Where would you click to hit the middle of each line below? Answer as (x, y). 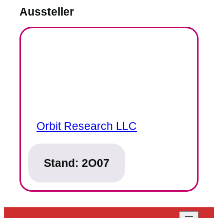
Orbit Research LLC (87, 126)
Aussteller (47, 11)
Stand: (63, 163)
